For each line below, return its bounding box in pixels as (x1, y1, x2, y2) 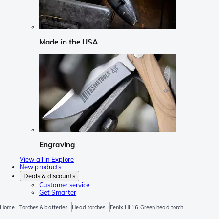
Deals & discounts (23, 172, 75, 180)
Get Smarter (39, 188, 77, 197)
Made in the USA (39, 37, 98, 47)
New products (20, 163, 62, 171)
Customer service (39, 181, 90, 189)
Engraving (39, 139, 75, 149)
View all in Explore (20, 155, 74, 164)
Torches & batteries (19, 204, 68, 211)
